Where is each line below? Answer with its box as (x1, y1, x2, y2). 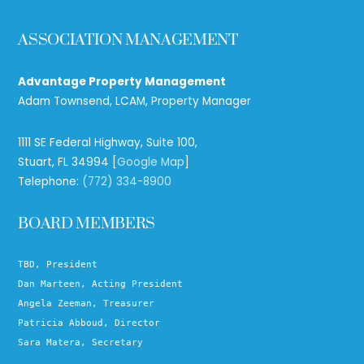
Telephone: (18, 173, 83, 189)
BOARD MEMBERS (18, 213, 155, 233)
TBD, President (18, 259, 98, 271)
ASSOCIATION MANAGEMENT (18, 30, 238, 50)
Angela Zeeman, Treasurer (18, 298, 155, 310)
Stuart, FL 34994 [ (18, 154, 118, 170)
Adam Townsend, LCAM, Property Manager (18, 93, 252, 109)
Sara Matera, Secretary (18, 337, 144, 349)
